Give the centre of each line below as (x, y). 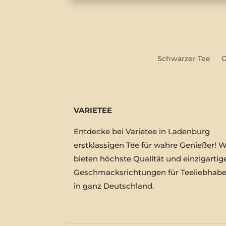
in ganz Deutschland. (114, 186)
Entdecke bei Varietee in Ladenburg (142, 132)
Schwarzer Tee (184, 59)
